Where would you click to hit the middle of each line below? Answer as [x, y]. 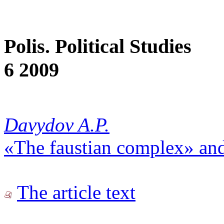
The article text [76, 192]
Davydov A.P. [57, 124]
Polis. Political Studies [98, 46]
